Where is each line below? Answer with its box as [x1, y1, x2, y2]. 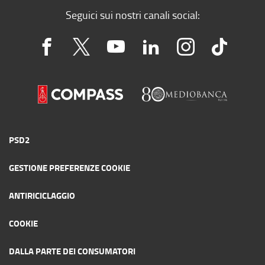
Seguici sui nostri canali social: [65, 7, 200, 22]
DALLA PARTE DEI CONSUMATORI [9, 244, 135, 258]
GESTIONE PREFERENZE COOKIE [9, 161, 130, 174]
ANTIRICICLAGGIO [9, 189, 75, 202]
